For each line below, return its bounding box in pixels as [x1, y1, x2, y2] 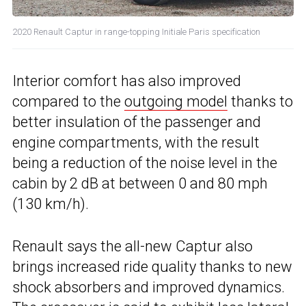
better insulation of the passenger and [12, 113, 261, 131]
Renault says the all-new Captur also [12, 238, 253, 255]
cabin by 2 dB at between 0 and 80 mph [12, 175, 268, 193]
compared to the [12, 93, 124, 111]
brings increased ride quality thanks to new [12, 258, 292, 276]
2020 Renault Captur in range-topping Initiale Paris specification [12, 27, 261, 38]
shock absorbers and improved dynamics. [12, 279, 285, 296]
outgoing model [124, 93, 227, 111]
